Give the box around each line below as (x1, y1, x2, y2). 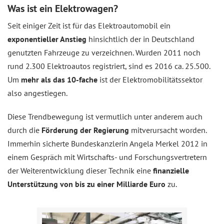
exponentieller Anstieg (7, 33, 86, 44)
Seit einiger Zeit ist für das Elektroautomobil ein (7, 20, 170, 30)
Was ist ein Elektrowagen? (7, 1, 118, 15)
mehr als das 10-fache (21, 74, 97, 84)
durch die (7, 124, 41, 135)
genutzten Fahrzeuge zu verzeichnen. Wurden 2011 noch (7, 47, 200, 57)
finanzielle (153, 165, 189, 175)
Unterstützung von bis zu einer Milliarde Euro (7, 178, 165, 189)
